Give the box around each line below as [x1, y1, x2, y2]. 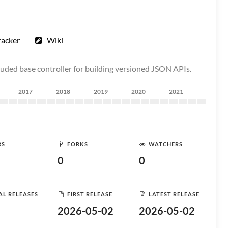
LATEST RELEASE [149, 190, 199, 197]
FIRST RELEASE [67, 190, 112, 197]
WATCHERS [149, 140, 183, 147]
